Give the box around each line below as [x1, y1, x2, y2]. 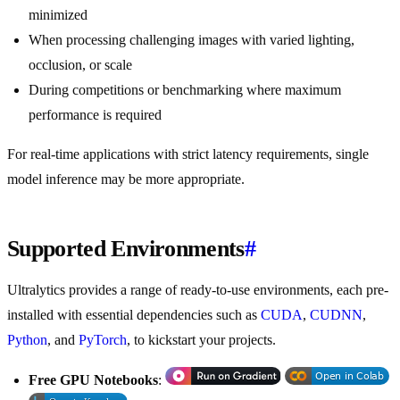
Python [7, 332, 47, 348]
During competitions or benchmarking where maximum [29, 82, 341, 98]
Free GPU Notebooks [29, 372, 158, 388]
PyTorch [79, 332, 127, 348]
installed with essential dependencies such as [7, 307, 261, 323]
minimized [29, 7, 87, 23]
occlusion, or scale [29, 57, 132, 73]
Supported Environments [7, 236, 245, 262]
